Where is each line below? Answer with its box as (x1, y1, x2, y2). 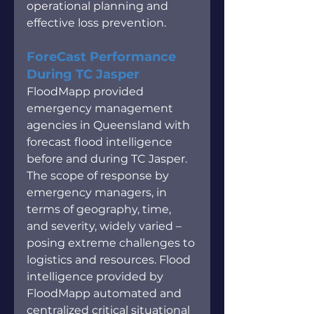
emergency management (27, 101, 176, 115)
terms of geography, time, (27, 202, 174, 216)
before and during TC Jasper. (27, 151, 190, 165)
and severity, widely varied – (27, 219, 184, 233)
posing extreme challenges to (27, 235, 198, 250)
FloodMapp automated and (27, 286, 184, 300)
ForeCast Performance (27, 48, 179, 64)
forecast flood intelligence (27, 135, 175, 149)
